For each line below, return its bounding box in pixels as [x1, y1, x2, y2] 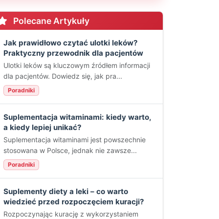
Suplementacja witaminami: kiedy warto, [3, 112, 151, 122]
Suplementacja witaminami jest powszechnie [3, 135, 146, 144]
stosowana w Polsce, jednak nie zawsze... [3, 146, 137, 154]
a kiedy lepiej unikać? [3, 123, 82, 132]
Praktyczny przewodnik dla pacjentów [3, 48, 143, 58]
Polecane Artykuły [11, 16, 89, 26]
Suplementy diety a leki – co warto [3, 187, 128, 196]
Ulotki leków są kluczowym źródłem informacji [3, 61, 150, 69]
